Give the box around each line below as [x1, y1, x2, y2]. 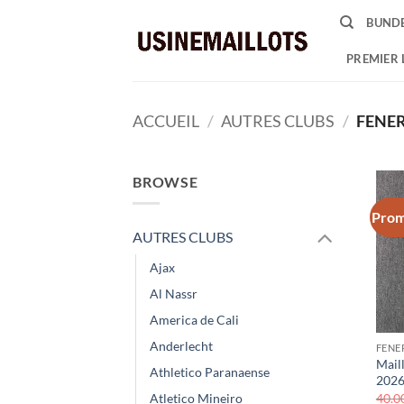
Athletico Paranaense [150, 364, 270, 381]
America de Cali [150, 312, 239, 328]
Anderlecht [150, 338, 213, 354]
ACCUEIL [133, 111, 199, 132]
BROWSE [133, 172, 198, 190]
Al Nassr [150, 286, 197, 302]
